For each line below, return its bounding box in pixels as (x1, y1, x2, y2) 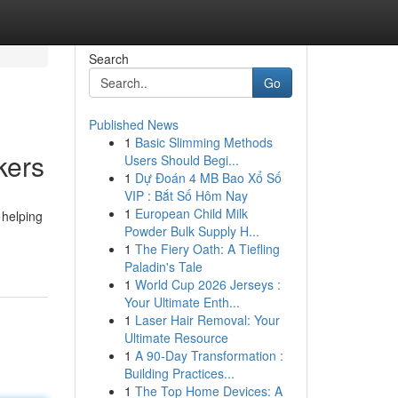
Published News (88, 115, 179, 133)
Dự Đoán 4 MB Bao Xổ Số (134, 169, 282, 187)
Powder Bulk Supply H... (123, 222, 259, 240)
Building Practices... (123, 364, 235, 382)
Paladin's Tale (123, 258, 203, 275)
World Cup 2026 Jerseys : (134, 275, 281, 293)
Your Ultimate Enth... (123, 293, 240, 311)
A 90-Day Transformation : (134, 346, 283, 364)
